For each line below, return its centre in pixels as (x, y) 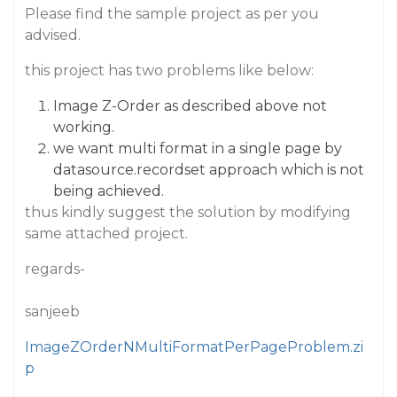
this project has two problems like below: (169, 70)
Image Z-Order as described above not (190, 106)
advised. (53, 35)
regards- (55, 269)
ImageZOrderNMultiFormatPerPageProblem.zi (194, 347)
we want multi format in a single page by (198, 148)
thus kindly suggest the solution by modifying (188, 212)
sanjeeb (52, 311)
